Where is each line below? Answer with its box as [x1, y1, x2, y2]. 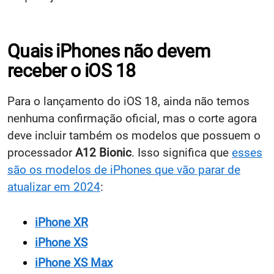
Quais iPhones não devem [7, 40, 210, 62]
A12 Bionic [75, 145, 131, 160]
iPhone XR [35, 215, 88, 229]
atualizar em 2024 [7, 179, 100, 194]
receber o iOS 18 [7, 59, 136, 81]
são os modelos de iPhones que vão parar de [7, 162, 240, 177]
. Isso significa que [131, 145, 232, 160]
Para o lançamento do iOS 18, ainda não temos [7, 94, 250, 108]
